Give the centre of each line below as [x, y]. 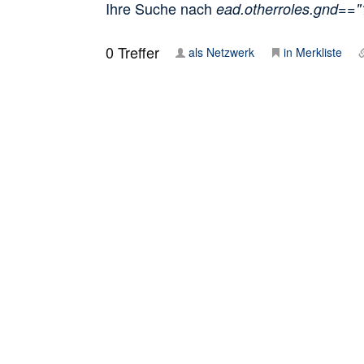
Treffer [136, 52]
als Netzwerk [221, 52]
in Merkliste [313, 52]
